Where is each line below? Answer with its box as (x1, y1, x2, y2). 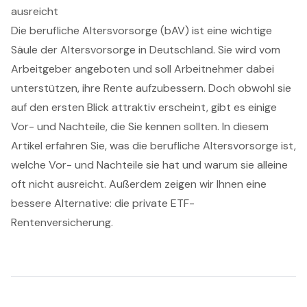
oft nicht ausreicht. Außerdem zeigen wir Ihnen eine (11, 177, 267, 192)
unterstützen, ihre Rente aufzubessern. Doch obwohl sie (11, 81, 291, 96)
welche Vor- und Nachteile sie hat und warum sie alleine (11, 158, 288, 173)
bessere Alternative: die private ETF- (11, 196, 195, 211)
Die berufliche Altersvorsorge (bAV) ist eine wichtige (11, 23, 272, 38)
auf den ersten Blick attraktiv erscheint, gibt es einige (11, 100, 277, 115)
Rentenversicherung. (11, 215, 113, 230)
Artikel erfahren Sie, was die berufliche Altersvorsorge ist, (11, 138, 296, 153)
